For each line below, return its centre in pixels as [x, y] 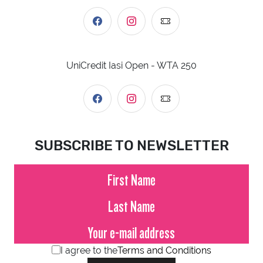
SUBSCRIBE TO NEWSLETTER [131, 145]
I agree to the [89, 250]
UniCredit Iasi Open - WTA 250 [131, 65]
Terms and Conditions [164, 250]
